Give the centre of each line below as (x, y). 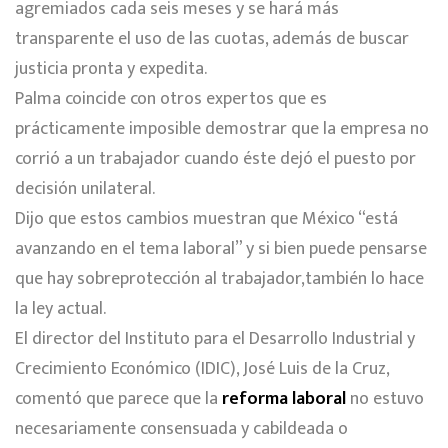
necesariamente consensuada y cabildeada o (181, 428)
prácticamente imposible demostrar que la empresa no (222, 128)
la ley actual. (60, 308)
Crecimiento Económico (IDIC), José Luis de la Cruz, (202, 368)
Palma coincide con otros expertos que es (171, 98)
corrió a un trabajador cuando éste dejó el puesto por (215, 158)
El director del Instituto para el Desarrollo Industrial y (215, 338)
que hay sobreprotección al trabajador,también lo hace (219, 278)
